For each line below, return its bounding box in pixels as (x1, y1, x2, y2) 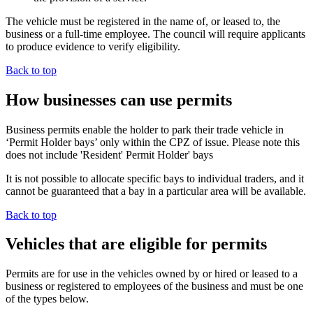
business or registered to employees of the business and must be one (6, 280, 303, 293)
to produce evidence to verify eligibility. (6, 40, 183, 52)
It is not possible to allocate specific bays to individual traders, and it (6, 172, 304, 184)
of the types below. (6, 293, 89, 305)
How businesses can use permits (6, 90, 232, 109)
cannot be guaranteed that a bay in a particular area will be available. (6, 184, 306, 197)
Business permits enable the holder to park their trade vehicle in (6, 123, 284, 136)
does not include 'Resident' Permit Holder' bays (6, 148, 213, 161)
